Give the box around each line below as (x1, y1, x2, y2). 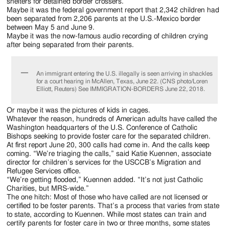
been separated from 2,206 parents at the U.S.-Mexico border (7, 15, 201, 22)
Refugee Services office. (7, 167, 81, 175)
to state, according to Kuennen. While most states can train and (7, 211, 207, 218)
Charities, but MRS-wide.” (7, 185, 89, 192)
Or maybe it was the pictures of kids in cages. (7, 106, 151, 114)
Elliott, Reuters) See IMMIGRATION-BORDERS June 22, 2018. (36, 85, 205, 92)
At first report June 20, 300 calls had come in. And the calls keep (7, 141, 210, 149)
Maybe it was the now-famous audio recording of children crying (7, 32, 209, 40)
